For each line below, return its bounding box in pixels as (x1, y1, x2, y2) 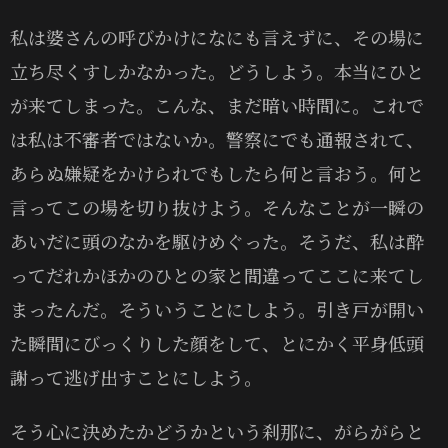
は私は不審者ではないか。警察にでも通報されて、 (10, 125, 424, 152)
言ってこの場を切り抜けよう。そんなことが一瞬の (10, 193, 424, 220)
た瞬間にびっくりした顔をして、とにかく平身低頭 (10, 329, 424, 356)
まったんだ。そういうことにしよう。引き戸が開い (10, 295, 424, 322)
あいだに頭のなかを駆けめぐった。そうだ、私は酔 (10, 227, 424, 254)
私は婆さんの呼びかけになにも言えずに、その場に (10, 23, 424, 50)
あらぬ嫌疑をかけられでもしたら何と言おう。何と (10, 159, 424, 186)
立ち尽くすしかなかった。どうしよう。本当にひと (10, 57, 424, 84)
